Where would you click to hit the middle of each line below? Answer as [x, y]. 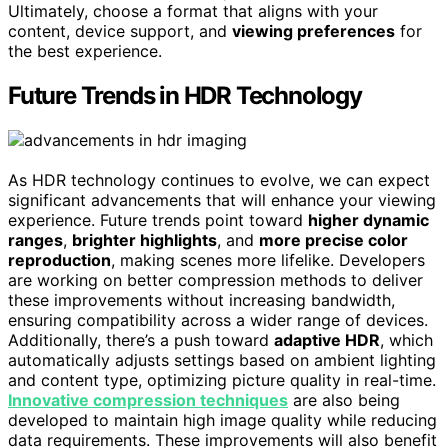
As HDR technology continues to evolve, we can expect [219, 180]
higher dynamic [368, 220]
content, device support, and [120, 31]
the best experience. [85, 51]
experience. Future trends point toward [158, 220]
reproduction [59, 260]
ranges [35, 240]
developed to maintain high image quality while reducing [222, 420]
